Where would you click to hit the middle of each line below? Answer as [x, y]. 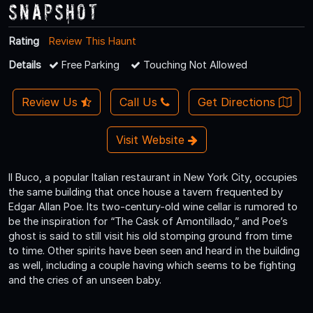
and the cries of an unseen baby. [85, 279]
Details [25, 64]
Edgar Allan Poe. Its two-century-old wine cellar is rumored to [153, 206]
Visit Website [152, 139]
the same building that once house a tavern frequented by [146, 191]
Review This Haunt [93, 41]
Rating [24, 41]
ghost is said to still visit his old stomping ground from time [150, 235]
